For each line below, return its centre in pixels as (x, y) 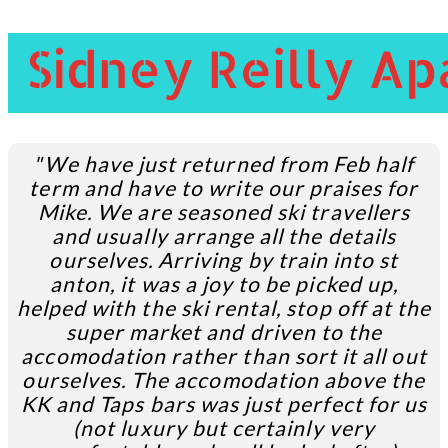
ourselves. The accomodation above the (224, 379)
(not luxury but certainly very (224, 427)
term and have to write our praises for (224, 187)
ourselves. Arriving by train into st (224, 259)
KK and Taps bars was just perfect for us (224, 403)
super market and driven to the (224, 331)
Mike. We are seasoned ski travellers (224, 211)
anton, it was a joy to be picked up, (224, 283)
